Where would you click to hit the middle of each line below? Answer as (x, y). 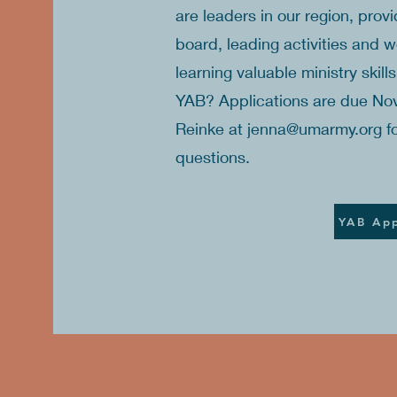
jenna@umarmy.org (314, 128)
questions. (212, 156)
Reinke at (211, 128)
